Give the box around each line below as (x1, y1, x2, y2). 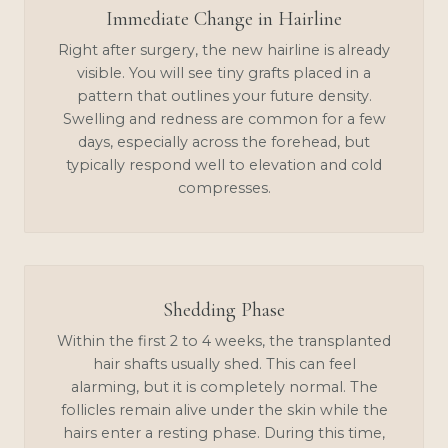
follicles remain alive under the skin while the (60, 400, 388, 419)
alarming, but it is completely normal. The (70, 377, 378, 396)
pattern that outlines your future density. (76, 86, 372, 105)
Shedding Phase (163, 297, 285, 322)
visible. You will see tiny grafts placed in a (77, 63, 371, 82)
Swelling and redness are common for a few (62, 109, 386, 128)
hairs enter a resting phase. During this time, (63, 423, 385, 442)
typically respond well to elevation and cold (66, 155, 382, 174)
